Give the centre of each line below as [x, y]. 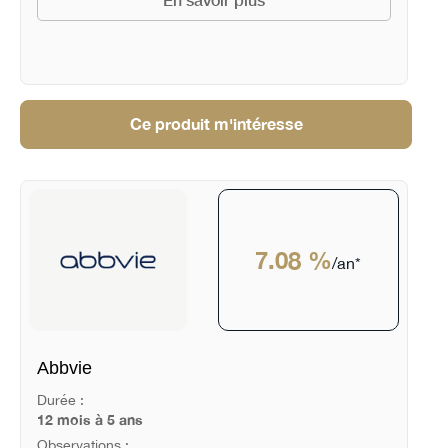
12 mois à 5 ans [89, 419]
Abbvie [64, 368]
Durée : [60, 399]
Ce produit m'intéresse [216, 124]
